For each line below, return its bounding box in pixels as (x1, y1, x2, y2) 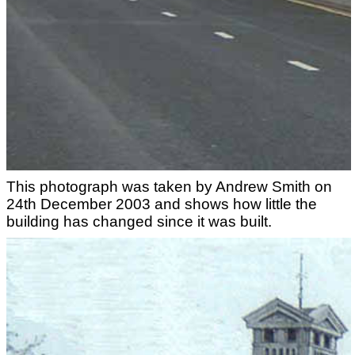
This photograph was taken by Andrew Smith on (6, 177, 332, 195)
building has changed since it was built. (6, 212, 272, 230)
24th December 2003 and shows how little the (6, 195, 317, 212)
